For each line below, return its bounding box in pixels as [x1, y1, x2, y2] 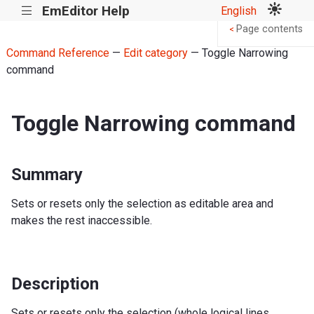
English [221, 4, 257, 18]
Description [11, 273, 99, 294]
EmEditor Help [41, 2, 130, 19]
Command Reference [6, 46, 109, 60]
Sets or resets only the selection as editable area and [11, 196, 273, 210]
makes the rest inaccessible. [11, 213, 152, 227]
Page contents [236, 23, 303, 36]
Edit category [123, 46, 188, 60]
